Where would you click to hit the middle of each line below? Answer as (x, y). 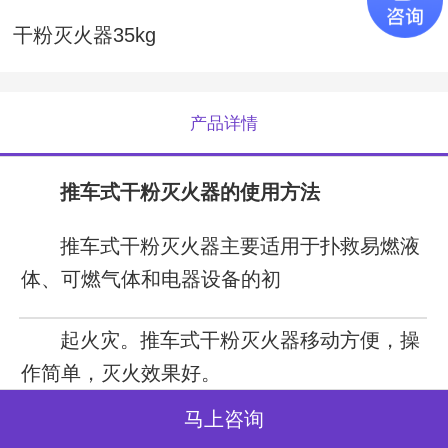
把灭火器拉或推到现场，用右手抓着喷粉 (240, 427)
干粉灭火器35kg (84, 35)
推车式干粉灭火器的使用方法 (190, 193)
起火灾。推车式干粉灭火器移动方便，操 (240, 340)
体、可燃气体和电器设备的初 (151, 280)
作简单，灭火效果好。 (121, 373)
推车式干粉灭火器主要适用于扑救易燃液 (240, 247)
